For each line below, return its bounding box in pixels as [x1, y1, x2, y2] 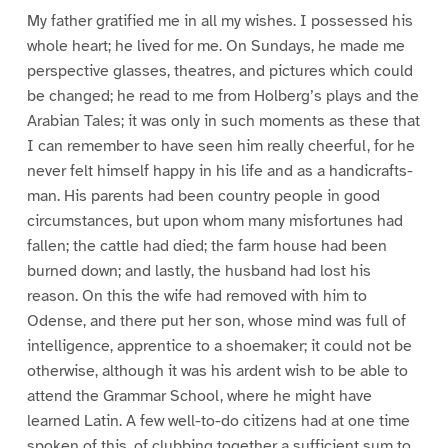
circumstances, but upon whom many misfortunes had [26, 210, 403, 231]
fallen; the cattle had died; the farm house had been [26, 235, 387, 256]
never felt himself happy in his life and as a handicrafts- [26, 160, 413, 181]
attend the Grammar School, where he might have [26, 385, 372, 406]
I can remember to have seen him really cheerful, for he [26, 135, 415, 156]
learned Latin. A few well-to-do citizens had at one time [26, 410, 410, 431]
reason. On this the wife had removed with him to [26, 285, 367, 306]
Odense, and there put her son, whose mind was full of [26, 310, 406, 331]
